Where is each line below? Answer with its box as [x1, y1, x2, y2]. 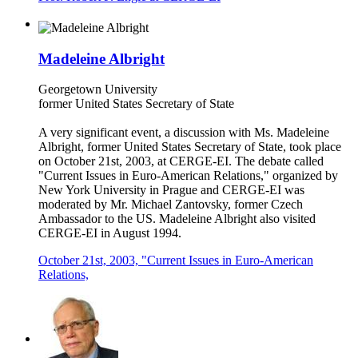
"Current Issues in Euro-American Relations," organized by [38, 169, 338, 183]
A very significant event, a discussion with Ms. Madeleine [38, 125, 329, 140]
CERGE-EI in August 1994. [38, 226, 181, 241]
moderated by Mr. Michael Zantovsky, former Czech [38, 197, 303, 212]
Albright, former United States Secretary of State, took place [38, 140, 341, 154]
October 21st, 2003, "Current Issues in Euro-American [38, 253, 313, 268]
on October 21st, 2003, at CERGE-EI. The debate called [38, 154, 324, 169]
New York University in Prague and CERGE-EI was [38, 183, 304, 197]
